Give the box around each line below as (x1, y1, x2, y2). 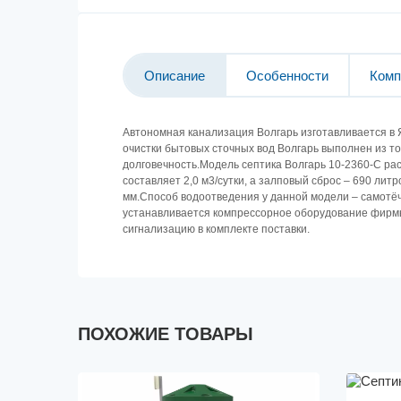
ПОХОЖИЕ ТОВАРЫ (78, 324, 253, 344)
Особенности (246, 68, 328, 83)
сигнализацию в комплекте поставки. (123, 223, 310, 235)
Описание (144, 68, 205, 83)
